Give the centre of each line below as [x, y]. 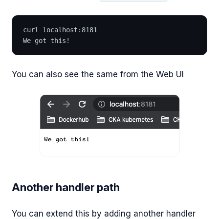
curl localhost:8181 [60, 30]
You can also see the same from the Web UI [98, 75]
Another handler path [66, 187]
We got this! [46, 40]
